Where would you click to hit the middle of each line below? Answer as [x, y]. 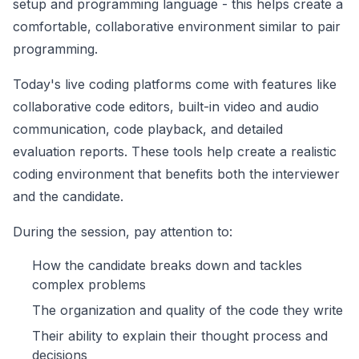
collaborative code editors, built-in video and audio [166, 107]
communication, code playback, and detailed [148, 129]
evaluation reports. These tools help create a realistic [175, 152]
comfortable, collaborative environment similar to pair [177, 27]
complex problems [89, 285]
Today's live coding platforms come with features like [175, 85]
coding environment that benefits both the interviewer [176, 174]
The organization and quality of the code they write [188, 311]
